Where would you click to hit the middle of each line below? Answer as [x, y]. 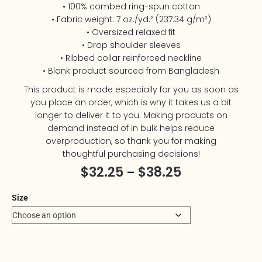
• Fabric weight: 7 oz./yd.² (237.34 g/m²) [131, 19]
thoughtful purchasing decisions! [131, 154]
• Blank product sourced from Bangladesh [131, 70]
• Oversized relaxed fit [131, 32]
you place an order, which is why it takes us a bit [131, 102]
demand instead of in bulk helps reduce [131, 128]
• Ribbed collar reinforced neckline [131, 58]
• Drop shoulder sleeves [131, 45]
